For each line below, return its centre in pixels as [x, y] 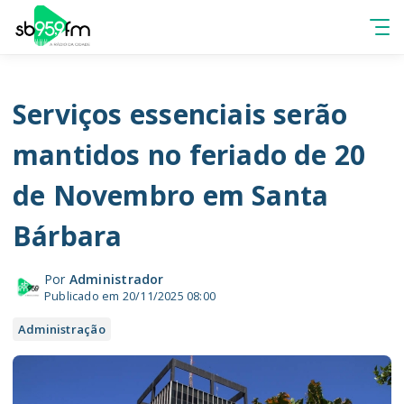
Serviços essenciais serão [180, 114]
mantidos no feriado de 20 [189, 155]
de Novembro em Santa [171, 195]
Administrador [116, 279]
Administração [62, 329]
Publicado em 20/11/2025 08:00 [130, 296]
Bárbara [68, 236]
